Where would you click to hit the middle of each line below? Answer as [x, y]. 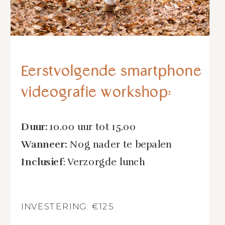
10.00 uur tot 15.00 [93, 127]
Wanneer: [45, 144]
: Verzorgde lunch [104, 162]
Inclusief [42, 162]
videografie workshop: [96, 93]
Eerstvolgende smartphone [111, 72]
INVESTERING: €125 [67, 206]
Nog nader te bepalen [121, 144]
